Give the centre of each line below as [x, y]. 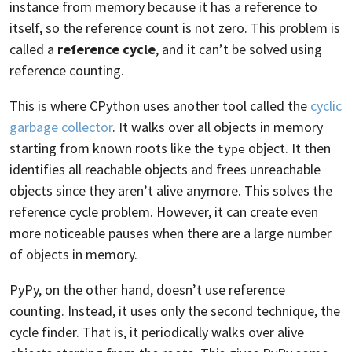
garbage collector [61, 126]
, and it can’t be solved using [239, 49]
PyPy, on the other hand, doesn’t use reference [147, 289]
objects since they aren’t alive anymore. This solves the [171, 190]
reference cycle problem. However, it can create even [164, 211]
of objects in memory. [73, 254]
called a [33, 49]
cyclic [326, 105]
